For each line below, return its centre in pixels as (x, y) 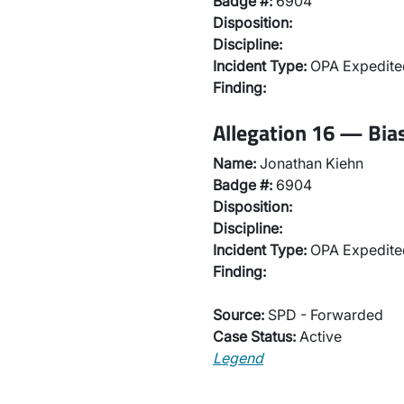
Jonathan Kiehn (310, 163)
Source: (239, 315)
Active (319, 336)
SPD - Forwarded (324, 315)
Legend (238, 358)
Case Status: (254, 336)
